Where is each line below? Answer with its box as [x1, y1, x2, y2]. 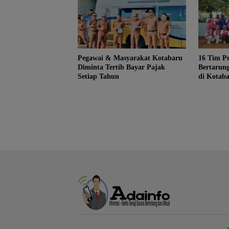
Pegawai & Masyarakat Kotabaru [78, 54, 182, 62]
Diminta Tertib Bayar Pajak [78, 63, 165, 72]
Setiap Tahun [78, 73, 119, 81]
